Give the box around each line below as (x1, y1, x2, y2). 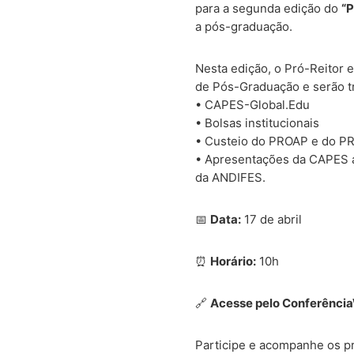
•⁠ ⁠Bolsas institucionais (195, 115, 319, 131)
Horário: (210, 254, 256, 269)
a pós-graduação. (195, 19, 292, 35)
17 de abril (241, 212, 302, 228)
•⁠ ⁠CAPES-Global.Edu (195, 97, 310, 113)
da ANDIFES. (195, 170, 265, 186)
